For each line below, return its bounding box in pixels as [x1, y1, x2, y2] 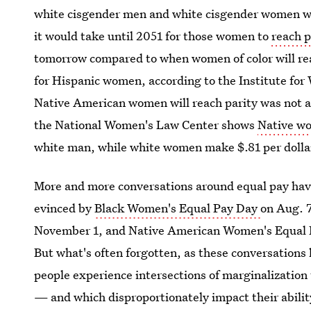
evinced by [34, 200, 95, 216]
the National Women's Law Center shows [34, 117, 258, 133]
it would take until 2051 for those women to [34, 28, 269, 44]
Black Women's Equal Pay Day [94, 200, 261, 216]
